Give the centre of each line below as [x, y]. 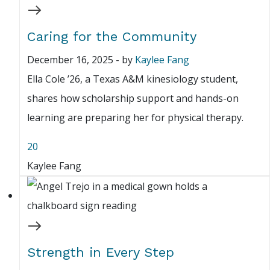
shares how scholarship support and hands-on [133, 99]
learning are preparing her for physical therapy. [135, 118]
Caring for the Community [112, 37]
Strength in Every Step [101, 253]
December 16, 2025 [70, 60]
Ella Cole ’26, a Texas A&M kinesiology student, [133, 79]
